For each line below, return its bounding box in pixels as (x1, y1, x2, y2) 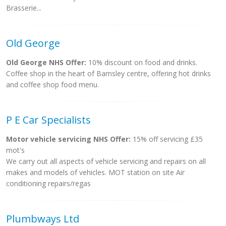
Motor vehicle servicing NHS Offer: (6, 134, 131, 144)
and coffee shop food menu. (6, 80, 99, 89)
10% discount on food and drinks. (86, 58, 197, 67)
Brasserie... (6, 3, 41, 13)
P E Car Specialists (6, 113, 91, 127)
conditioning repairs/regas (6, 179, 91, 188)
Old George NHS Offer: (6, 58, 86, 67)
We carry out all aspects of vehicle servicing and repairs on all (6, 156, 206, 166)
